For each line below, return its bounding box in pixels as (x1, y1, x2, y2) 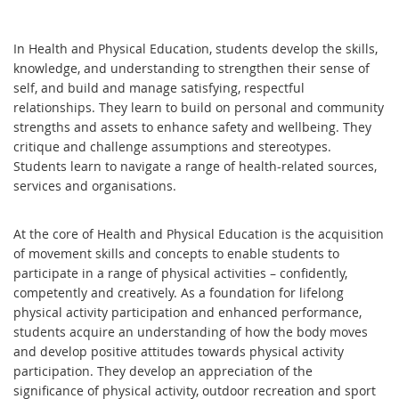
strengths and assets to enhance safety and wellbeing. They (13, 118, 371, 135)
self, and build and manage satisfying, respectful (13, 78, 305, 96)
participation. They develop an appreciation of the (13, 362, 313, 379)
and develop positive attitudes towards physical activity (13, 342, 344, 360)
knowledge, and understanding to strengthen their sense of (13, 59, 370, 77)
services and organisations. (13, 176, 176, 194)
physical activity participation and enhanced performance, (13, 303, 362, 321)
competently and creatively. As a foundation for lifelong (13, 283, 344, 301)
